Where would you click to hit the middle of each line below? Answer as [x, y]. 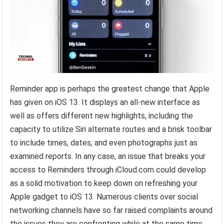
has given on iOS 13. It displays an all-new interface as [105, 102]
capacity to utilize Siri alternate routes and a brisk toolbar [111, 129]
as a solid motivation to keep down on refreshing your [104, 183]
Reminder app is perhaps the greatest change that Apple [110, 88]
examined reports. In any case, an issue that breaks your [108, 156]
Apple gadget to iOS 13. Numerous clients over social [104, 196]
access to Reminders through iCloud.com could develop [108, 169]
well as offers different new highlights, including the [102, 115]
